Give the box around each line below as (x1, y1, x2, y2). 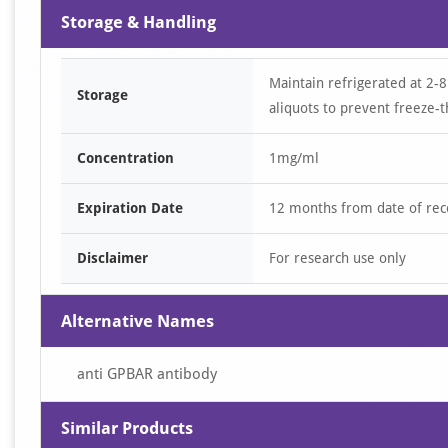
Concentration (77, 150, 174, 166)
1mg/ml (269, 150, 319, 166)
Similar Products (61, 418, 193, 438)
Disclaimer (77, 250, 148, 266)
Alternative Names (61, 311, 214, 331)
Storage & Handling (61, 12, 216, 32)
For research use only (269, 250, 406, 266)
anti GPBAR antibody (77, 365, 217, 383)
